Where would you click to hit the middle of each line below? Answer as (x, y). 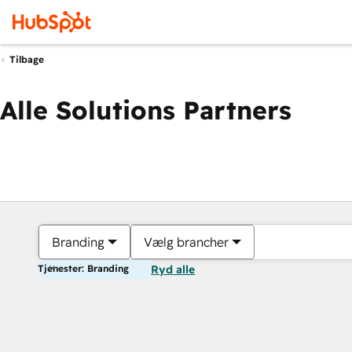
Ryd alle (173, 269)
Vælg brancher (186, 242)
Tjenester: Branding (83, 268)
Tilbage (27, 60)
